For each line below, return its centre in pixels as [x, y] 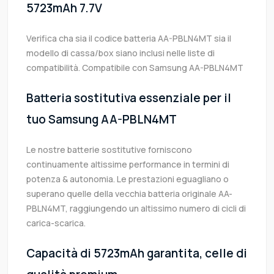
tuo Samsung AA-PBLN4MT [102, 120]
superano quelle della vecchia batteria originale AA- [129, 194]
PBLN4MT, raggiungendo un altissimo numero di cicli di [136, 209]
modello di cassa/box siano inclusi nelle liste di [120, 53]
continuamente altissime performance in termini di [128, 165]
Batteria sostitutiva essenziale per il [129, 98]
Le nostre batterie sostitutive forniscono [109, 150]
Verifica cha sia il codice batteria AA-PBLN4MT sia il [129, 39]
